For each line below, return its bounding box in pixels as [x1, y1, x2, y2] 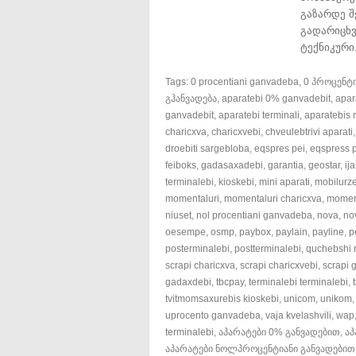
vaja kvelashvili [265, 310, 331, 320]
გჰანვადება [165, 93, 217, 103]
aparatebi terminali [219, 110, 300, 120]
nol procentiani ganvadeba [196, 210, 312, 220]
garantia [268, 160, 304, 170]
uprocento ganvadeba [165, 310, 261, 320]
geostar [308, 160, 340, 170]
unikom [320, 293, 352, 304]
